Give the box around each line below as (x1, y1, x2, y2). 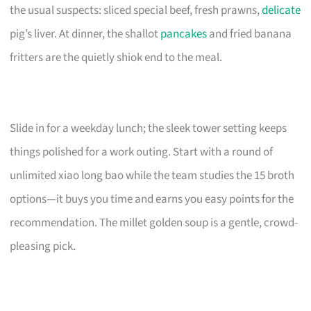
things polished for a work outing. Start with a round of (10, 143, 274, 160)
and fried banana (207, 25, 292, 42)
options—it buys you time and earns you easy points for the (10, 190, 294, 208)
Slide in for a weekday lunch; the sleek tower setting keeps (10, 119, 287, 137)
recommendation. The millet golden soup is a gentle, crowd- (10, 214, 299, 231)
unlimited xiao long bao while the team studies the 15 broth (10, 167, 295, 184)
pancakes (160, 25, 208, 42)
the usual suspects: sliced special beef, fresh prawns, (10, 1, 262, 19)
